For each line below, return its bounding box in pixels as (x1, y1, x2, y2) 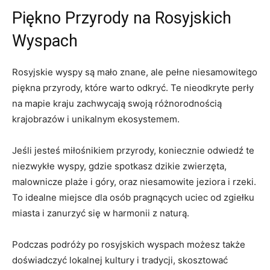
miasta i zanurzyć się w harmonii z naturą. (12, 207, 189, 219)
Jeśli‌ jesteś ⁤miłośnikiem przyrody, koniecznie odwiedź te (12, 144, 254, 156)
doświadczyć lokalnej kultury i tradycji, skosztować (12, 254, 228, 266)
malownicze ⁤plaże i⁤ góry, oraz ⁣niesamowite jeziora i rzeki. (12, 175, 256, 187)
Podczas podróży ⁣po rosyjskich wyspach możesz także (12, 238, 245, 250)
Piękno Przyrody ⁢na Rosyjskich (12, 8, 231, 28)
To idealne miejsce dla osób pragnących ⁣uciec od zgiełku (12, 191, 254, 203)
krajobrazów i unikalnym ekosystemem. (12, 113, 180, 125)
